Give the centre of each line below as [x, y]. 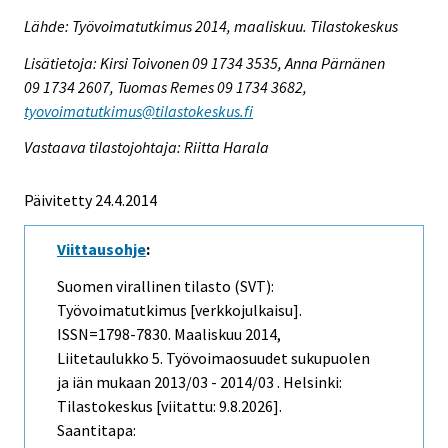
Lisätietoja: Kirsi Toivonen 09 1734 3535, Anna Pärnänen [204, 62]
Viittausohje [101, 249]
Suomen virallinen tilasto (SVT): [165, 286]
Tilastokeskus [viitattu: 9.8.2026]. [169, 406]
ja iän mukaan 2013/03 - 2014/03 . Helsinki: [199, 382]
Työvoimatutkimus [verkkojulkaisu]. [179, 310]
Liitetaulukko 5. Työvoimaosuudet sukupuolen [213, 358]
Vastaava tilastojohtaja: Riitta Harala [146, 147]
